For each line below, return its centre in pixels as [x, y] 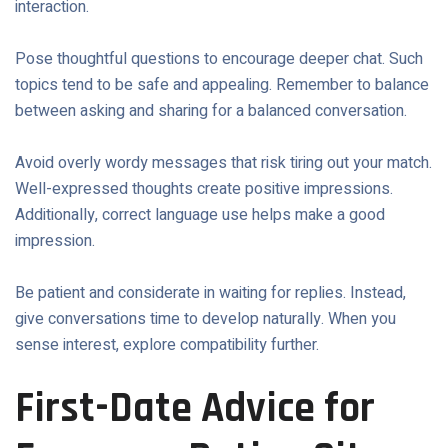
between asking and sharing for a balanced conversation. [211, 111]
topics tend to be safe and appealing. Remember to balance [222, 85]
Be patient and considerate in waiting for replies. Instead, [210, 293]
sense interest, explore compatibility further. [167, 345]
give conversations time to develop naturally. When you [205, 319]
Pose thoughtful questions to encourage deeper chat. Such [219, 59]
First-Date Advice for [195, 409]
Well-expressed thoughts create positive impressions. [204, 189]
